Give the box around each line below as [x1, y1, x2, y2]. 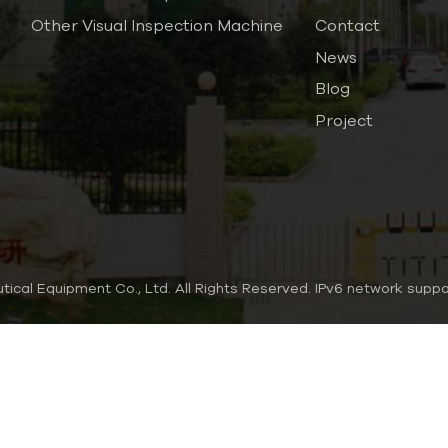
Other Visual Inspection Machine [30, 16, 283, 35]
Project [314, 111, 373, 130]
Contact [314, 16, 380, 35]
